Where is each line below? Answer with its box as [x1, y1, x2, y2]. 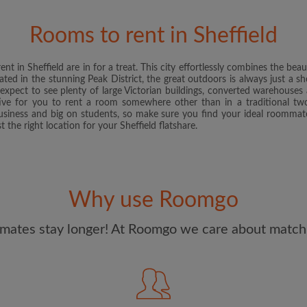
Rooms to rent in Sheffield [29, 25, 278, 47]
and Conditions [182, 2, 247, 12]
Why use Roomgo [69, 189, 238, 211]
